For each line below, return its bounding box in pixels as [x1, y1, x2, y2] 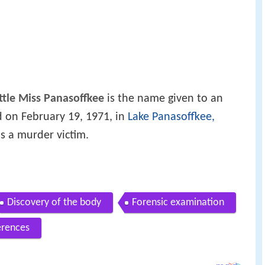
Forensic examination [132, 197, 224, 209]
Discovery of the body [7, 197, 101, 209]
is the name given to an [104, 92, 223, 105]
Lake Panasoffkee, [128, 111, 215, 123]
